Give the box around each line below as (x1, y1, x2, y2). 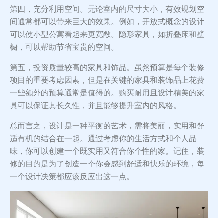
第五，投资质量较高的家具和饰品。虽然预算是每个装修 (10, 62, 204, 73)
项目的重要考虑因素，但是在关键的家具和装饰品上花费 (10, 75, 204, 86)
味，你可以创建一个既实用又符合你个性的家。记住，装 (10, 146, 204, 157)
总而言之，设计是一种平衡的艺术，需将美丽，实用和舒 (10, 121, 204, 131)
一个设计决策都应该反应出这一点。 (10, 171, 134, 182)
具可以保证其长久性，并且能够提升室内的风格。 (10, 100, 181, 111)
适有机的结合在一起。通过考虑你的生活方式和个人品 (10, 133, 197, 144)
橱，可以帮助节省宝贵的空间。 (10, 42, 119, 53)
